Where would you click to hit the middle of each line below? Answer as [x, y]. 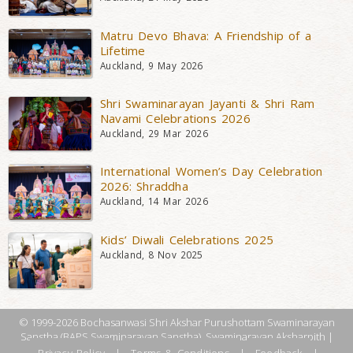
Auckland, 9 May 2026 [152, 65]
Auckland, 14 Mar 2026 [154, 201]
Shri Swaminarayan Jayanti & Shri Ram [208, 103]
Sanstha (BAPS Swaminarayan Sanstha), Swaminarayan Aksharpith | [176, 336]
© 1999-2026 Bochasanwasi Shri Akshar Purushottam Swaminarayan [176, 322]
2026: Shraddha [144, 186]
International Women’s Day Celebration [212, 171]
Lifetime [123, 50]
